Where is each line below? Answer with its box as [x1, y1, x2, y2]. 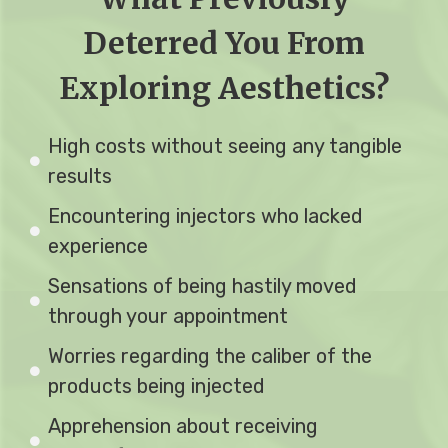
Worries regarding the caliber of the [47, 343, 372, 368]
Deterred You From [83, 23, 365, 62]
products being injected [47, 373, 265, 398]
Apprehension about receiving [47, 413, 318, 438]
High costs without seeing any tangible [47, 133, 402, 158]
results [47, 163, 112, 188]
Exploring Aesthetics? [59, 68, 389, 107]
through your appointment [47, 303, 288, 328]
